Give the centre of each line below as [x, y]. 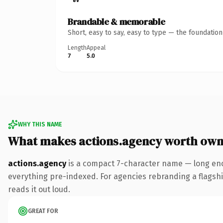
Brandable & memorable [116, 21]
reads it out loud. [39, 189]
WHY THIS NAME [40, 124]
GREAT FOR [43, 211]
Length [77, 48]
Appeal [96, 48]
